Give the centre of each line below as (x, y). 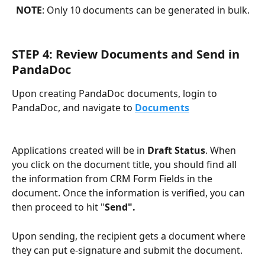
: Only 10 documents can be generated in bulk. (146, 10)
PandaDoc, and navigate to (73, 107)
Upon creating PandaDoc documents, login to (116, 93)
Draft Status (176, 151)
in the (201, 179)
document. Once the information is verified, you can (130, 193)
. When (222, 151)
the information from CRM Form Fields (98, 179)
